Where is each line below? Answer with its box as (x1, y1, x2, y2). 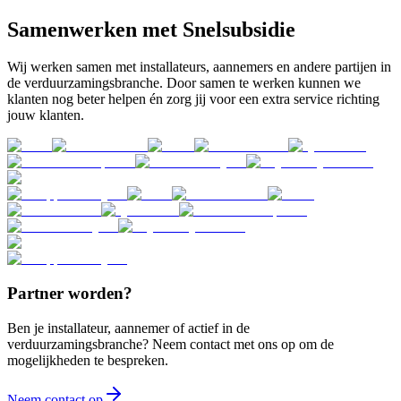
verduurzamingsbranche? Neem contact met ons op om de (7, 336, 334, 352)
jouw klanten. (7, 107, 84, 124)
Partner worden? (7, 284, 132, 303)
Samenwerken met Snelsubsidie (7, 17, 295, 41)
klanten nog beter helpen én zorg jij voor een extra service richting (7, 91, 380, 107)
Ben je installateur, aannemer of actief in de (7, 320, 250, 336)
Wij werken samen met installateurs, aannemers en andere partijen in (7, 59, 391, 75)
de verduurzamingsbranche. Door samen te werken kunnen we (7, 75, 361, 91)
